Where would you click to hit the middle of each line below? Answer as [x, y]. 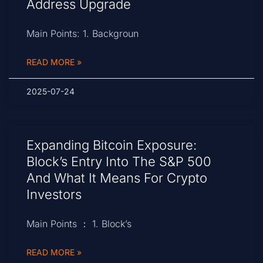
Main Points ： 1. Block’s [79, 224]
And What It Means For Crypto [117, 178]
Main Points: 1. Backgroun [82, 34]
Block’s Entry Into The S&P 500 [119, 162]
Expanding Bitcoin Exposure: [112, 145]
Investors [54, 195]
